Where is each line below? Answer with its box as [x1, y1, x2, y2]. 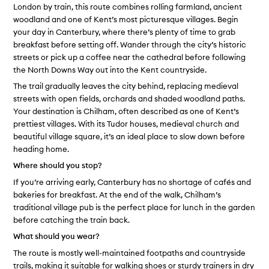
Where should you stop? [13, 160, 103, 171]
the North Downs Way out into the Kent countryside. [13, 64, 207, 74]
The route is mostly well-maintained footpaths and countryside [13, 247, 246, 258]
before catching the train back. [13, 214, 130, 225]
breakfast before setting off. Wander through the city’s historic [13, 39, 247, 49]
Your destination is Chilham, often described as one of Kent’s [13, 106, 240, 116]
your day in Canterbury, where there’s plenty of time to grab [13, 26, 236, 37]
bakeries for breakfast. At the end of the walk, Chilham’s [13, 189, 222, 199]
